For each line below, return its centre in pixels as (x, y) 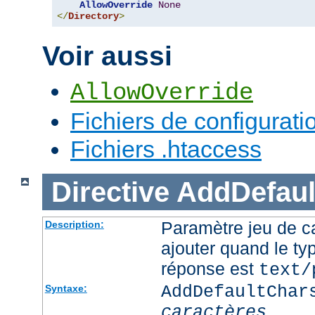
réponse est (210, 269)
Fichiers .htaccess (166, 149)
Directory (94, 16)
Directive (110, 192)
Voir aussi (107, 56)
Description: (74, 225)
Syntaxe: (66, 289)
